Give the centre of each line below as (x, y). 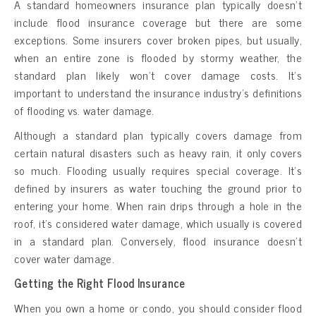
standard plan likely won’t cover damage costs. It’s (158, 74)
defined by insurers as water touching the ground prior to (158, 187)
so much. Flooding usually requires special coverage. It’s (158, 170)
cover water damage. (65, 258)
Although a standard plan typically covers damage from (158, 134)
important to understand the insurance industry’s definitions (158, 92)
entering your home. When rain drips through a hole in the (158, 205)
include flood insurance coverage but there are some (158, 22)
